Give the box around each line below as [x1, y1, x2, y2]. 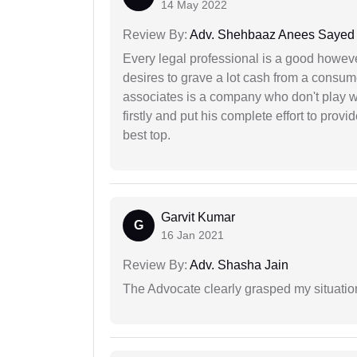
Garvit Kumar [161, 210, 235, 224]
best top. [123, 127, 171, 142]
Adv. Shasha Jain [187, 257, 288, 272]
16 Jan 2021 [161, 228, 224, 241]
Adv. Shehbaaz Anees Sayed [187, 27, 355, 41]
